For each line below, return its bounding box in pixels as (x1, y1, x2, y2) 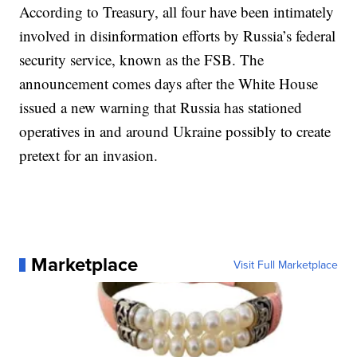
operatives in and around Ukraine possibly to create (19, 121, 331, 142)
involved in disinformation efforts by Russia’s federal (19, 25, 336, 46)
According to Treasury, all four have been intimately (19, 2, 335, 22)
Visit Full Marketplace (233, 257, 338, 273)
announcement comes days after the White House (19, 73, 319, 94)
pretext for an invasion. (19, 145, 159, 166)
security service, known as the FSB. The (19, 49, 265, 70)
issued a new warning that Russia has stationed (19, 97, 303, 118)
